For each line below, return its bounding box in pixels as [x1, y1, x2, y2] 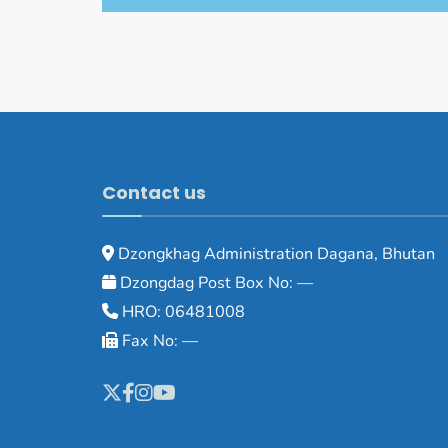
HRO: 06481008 [118, 300, 245, 323]
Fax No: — [118, 329, 198, 352]
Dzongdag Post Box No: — [116, 271, 313, 294]
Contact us [102, 179, 206, 205]
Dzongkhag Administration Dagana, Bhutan [114, 242, 435, 265]
